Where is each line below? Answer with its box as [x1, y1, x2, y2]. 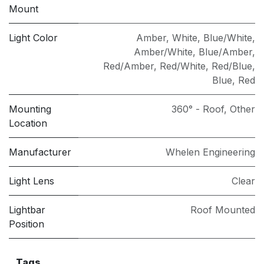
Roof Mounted [190, 203, 255, 216]
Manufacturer [9, 146, 71, 158]
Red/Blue [212, 60, 252, 72]
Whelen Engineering [166, 146, 255, 158]
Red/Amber [103, 60, 154, 72]
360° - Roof [171, 103, 224, 115]
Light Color [9, 31, 58, 44]
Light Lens [9, 174, 54, 187]
